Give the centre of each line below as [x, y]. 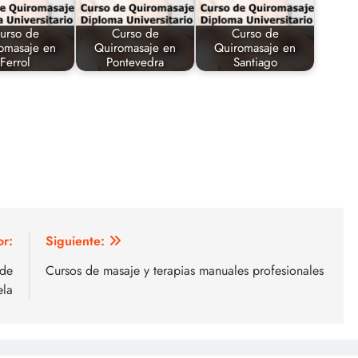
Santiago [255, 63]
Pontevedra [135, 63]
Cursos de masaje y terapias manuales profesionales [185, 270]
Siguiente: [75, 241]
